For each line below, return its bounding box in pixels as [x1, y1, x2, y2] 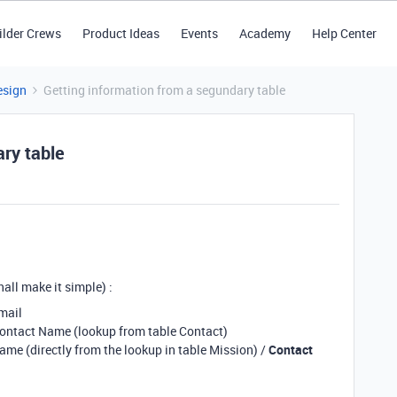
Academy [238, 25, 291, 42]
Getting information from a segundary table [43, 82, 285, 98]
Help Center [311, 25, 377, 42]
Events [180, 25, 218, 42]
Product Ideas [82, 25, 160, 42]
